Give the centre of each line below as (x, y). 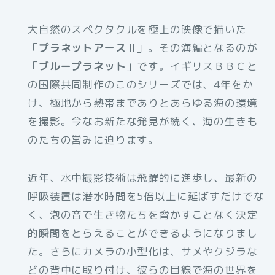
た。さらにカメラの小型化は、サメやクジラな (143, 252)
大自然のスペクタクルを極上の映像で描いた (137, 29)
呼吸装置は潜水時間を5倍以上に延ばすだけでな (146, 196)
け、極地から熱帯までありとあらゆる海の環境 (143, 103)
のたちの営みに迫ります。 (94, 140)
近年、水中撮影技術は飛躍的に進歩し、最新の (143, 178)
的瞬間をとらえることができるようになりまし (143, 233)
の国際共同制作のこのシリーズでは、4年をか (141, 85)
